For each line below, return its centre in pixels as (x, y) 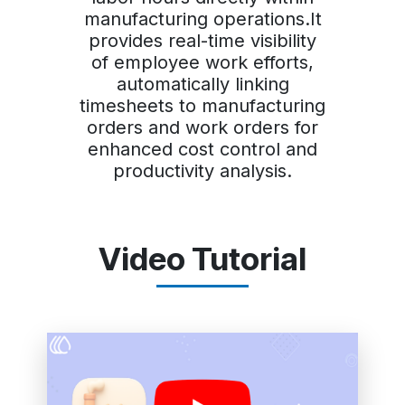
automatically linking (202, 85)
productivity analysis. (202, 171)
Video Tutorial (202, 259)
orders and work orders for (202, 128)
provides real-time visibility (202, 41)
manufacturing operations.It (202, 19)
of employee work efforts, (202, 63)
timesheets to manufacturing (202, 106)
